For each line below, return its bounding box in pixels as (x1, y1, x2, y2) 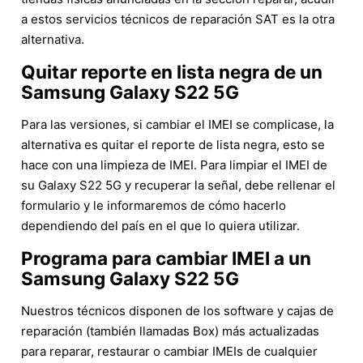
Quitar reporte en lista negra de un (21, 60, 322, 83)
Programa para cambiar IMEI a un (21, 246, 311, 269)
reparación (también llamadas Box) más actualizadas (21, 322, 319, 339)
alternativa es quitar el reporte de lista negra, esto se (21, 136, 325, 152)
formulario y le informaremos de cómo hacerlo (21, 197, 286, 213)
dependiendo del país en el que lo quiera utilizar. (21, 217, 300, 233)
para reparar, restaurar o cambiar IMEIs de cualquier (21, 343, 318, 359)
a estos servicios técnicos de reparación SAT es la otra (21, 11, 335, 27)
